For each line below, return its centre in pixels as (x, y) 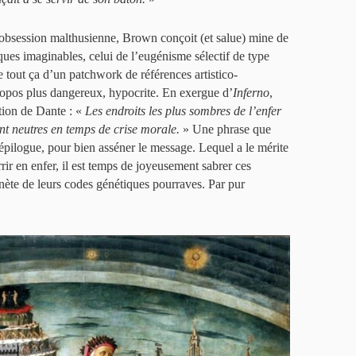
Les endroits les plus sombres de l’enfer (183, 111)
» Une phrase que (225, 130)
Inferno (251, 93)
